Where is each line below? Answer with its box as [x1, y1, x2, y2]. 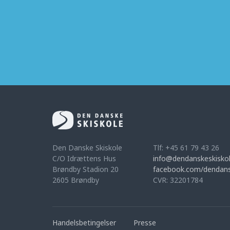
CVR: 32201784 [153, 175, 203, 185]
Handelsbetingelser [52, 218, 116, 227]
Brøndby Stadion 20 [52, 164, 119, 174]
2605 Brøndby [52, 175, 99, 185]
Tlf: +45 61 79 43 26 [153, 143, 219, 152]
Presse [133, 218, 156, 227]
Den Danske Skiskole [52, 143, 122, 152]
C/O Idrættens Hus [52, 154, 116, 163]
